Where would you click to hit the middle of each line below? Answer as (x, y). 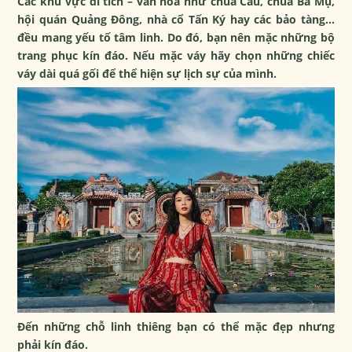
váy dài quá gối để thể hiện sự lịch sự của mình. (147, 73)
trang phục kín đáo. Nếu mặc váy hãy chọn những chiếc (176, 55)
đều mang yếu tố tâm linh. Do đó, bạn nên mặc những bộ (176, 37)
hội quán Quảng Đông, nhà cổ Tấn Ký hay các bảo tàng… (176, 19)
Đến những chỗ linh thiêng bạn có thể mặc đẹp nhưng (176, 327)
